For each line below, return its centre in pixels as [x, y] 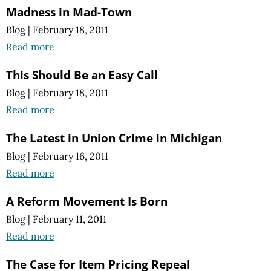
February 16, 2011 [70, 156]
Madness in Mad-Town [69, 12]
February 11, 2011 [70, 219]
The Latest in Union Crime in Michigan [114, 138]
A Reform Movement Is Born [87, 201]
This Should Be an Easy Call [82, 75]
